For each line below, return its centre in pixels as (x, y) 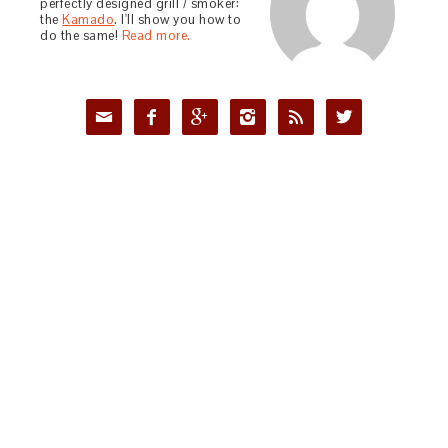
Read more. (156, 36)
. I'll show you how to (178, 20)
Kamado (88, 20)
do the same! (81, 36)
